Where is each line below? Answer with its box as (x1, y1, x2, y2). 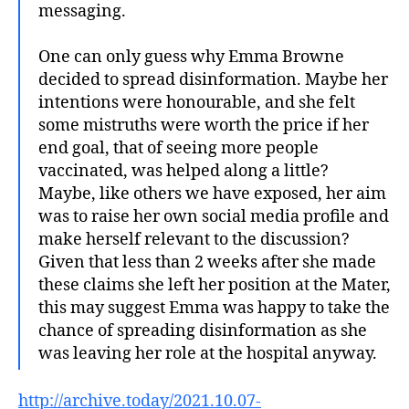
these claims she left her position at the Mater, (38, 274, 391, 296)
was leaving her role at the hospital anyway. (38, 342, 377, 364)
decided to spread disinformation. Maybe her (38, 68, 388, 90)
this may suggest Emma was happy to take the (38, 297, 390, 319)
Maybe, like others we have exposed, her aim (38, 183, 386, 204)
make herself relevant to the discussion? (38, 228, 350, 250)
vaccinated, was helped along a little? (38, 160, 329, 182)
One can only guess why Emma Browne (38, 46, 344, 68)
